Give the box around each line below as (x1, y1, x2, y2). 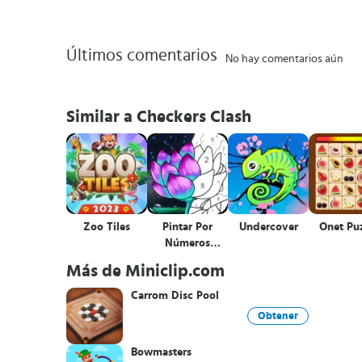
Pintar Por (162, 221, 213, 233)
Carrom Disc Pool (131, 290, 219, 301)
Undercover (238, 221, 298, 233)
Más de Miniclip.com (66, 263, 225, 280)
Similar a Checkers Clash (66, 108, 251, 125)
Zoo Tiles (83, 221, 130, 233)
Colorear (166, 254, 209, 265)
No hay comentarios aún (225, 53, 343, 65)
